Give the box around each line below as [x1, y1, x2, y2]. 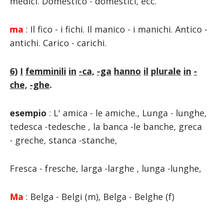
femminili [25, 65, 66, 77]
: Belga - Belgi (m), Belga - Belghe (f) [25, 191, 174, 203]
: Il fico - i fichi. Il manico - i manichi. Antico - [25, 23, 207, 36]
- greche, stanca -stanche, [9, 134, 117, 146]
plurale [150, 65, 181, 77]
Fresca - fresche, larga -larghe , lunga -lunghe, [9, 163, 201, 175]
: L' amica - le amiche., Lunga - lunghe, [46, 107, 207, 119]
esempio [9, 107, 47, 119]
